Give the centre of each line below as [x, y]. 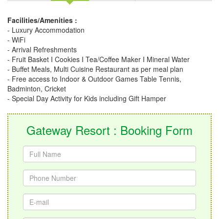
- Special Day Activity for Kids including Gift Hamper [87, 98]
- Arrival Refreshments [42, 49]
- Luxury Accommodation [46, 30]
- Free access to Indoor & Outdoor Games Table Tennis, [94, 78]
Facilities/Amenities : [42, 20]
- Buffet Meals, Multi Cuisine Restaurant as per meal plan [95, 69]
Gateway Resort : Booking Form [109, 130]
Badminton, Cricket [37, 88]
